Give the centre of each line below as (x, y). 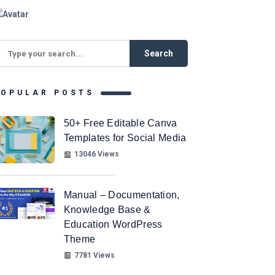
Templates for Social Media (125, 138)
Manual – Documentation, (122, 195)
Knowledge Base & (107, 209)
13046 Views (96, 154)
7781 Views (94, 255)
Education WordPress (113, 224)
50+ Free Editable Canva (120, 123)
